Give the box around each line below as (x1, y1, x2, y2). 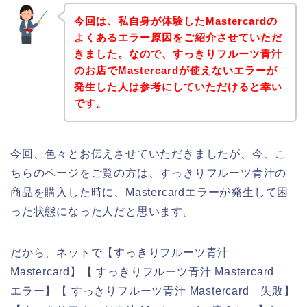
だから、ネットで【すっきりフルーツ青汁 (10, 246, 230, 258)
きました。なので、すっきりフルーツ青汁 (73, 47, 282, 60)
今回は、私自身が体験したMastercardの (73, 14, 278, 27)
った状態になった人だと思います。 (10, 205, 195, 217)
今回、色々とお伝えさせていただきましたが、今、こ (10, 147, 287, 160)
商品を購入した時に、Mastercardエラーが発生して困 (10, 186, 289, 198)
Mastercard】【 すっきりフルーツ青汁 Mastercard (10, 265, 286, 278)
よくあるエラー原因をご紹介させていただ (73, 31, 282, 43)
